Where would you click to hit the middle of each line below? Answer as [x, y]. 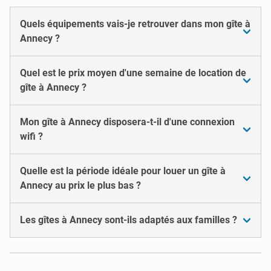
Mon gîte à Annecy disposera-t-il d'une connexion [127, 122]
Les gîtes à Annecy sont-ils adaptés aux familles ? [129, 220]
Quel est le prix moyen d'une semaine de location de [133, 73]
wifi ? [31, 136]
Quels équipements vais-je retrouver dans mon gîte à [135, 24]
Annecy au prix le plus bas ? [80, 185]
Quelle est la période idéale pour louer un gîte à [123, 171]
